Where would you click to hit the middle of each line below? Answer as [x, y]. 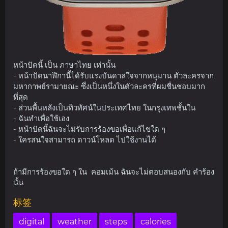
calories [156, 221]
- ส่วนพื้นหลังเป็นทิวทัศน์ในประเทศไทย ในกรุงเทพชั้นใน [104, 107]
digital [32, 221]
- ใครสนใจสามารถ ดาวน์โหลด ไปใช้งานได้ [85, 139]
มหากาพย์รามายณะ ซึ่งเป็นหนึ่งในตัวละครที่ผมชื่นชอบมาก [109, 86]
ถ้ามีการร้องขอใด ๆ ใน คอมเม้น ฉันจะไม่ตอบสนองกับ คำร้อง [114, 172]
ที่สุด [21, 97]
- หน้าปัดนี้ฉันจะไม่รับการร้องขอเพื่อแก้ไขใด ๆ [89, 129]
